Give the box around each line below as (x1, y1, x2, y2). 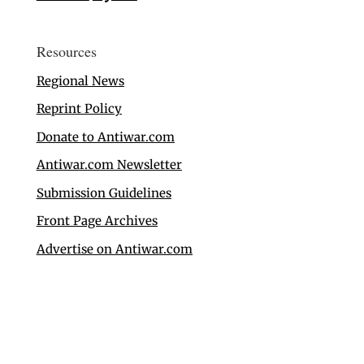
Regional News (36, 72, 124, 89)
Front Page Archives (36, 213, 158, 229)
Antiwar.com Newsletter (36, 157, 182, 173)
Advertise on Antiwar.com (36, 240, 193, 257)
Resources (36, 41, 97, 61)
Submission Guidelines (36, 184, 171, 201)
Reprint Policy (36, 101, 122, 117)
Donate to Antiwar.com (36, 128, 175, 145)
